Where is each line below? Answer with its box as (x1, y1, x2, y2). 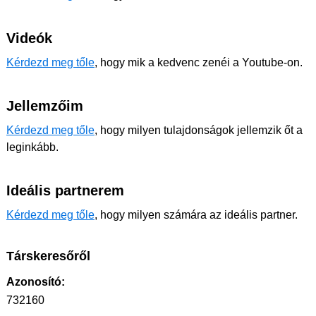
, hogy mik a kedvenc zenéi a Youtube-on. (95, 56, 303, 69)
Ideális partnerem (6, 183, 124, 199)
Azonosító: (6, 276, 65, 288)
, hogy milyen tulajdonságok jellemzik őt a (95, 124, 303, 137)
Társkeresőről (6, 249, 90, 264)
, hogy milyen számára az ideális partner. (95, 209, 298, 221)
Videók (6, 30, 52, 47)
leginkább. (6, 141, 59, 154)
